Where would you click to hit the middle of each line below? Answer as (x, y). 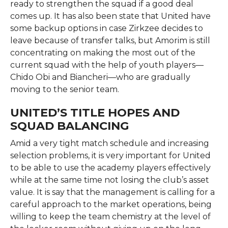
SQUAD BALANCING (69, 125)
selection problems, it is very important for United (110, 155)
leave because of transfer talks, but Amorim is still (110, 40)
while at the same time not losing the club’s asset (109, 180)
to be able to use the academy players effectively (110, 167)
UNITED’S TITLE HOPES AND (95, 112)
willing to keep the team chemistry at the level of (110, 216)
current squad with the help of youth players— (107, 65)
